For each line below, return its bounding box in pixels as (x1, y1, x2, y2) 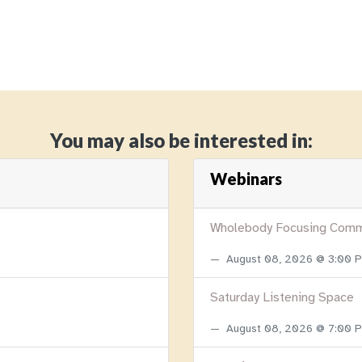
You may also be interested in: (49, 128, 313, 153)
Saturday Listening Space (210, 289, 354, 306)
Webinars (210, 169, 282, 189)
